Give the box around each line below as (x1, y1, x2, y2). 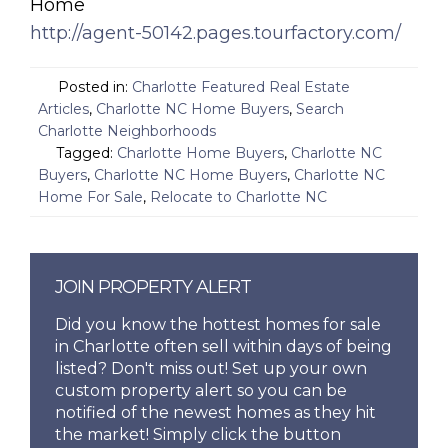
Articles (38, 99, 89, 118)
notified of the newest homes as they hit (55, 402, 377, 422)
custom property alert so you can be (55, 380, 348, 400)
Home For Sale (38, 187, 143, 206)
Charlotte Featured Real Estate (132, 77, 350, 96)
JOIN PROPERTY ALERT (55, 275, 252, 298)
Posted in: (54, 77, 132, 96)
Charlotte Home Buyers (117, 143, 284, 162)
